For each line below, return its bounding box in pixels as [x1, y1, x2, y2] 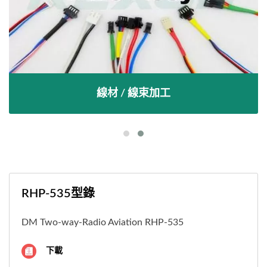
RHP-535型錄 [21, 188, 95, 200]
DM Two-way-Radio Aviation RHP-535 [21, 218, 184, 228]
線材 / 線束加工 [97, 88, 170, 100]
